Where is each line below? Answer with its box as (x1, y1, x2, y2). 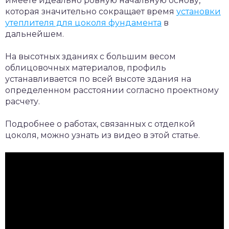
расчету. (5, 96, 40, 106)
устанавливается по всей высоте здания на (5, 74, 191, 84)
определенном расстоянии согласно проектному (5, 85, 219, 95)
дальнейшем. (5, 29, 64, 39)
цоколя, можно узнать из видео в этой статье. (5, 130, 200, 140)
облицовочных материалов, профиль (5, 62, 166, 73)
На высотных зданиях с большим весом (5, 51, 176, 61)
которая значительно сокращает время (5, 6, 176, 16)
